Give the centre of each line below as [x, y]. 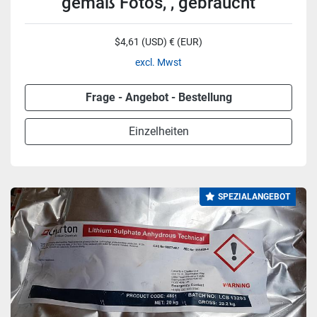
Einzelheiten [158, 131]
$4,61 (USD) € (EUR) [158, 42]
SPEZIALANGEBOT [254, 197]
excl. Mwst [158, 62]
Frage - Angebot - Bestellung [158, 97]
